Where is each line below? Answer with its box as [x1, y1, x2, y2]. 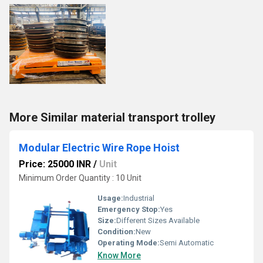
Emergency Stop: [97, 205, 160, 214]
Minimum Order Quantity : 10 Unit [19, 173, 141, 183]
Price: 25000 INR [19, 159, 91, 170]
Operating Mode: [97, 238, 160, 247]
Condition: [97, 227, 136, 236]
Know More [97, 251, 141, 260]
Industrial [123, 194, 154, 203]
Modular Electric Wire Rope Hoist [19, 141, 180, 154]
